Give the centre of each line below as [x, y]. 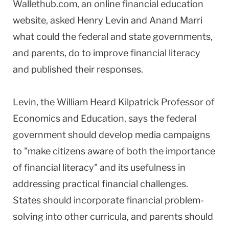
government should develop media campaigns [111, 134]
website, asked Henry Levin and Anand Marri [108, 20]
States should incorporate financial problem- [108, 200]
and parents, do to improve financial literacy [107, 53]
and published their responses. [78, 69]
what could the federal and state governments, [113, 36]
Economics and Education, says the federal [105, 118]
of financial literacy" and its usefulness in [99, 167]
